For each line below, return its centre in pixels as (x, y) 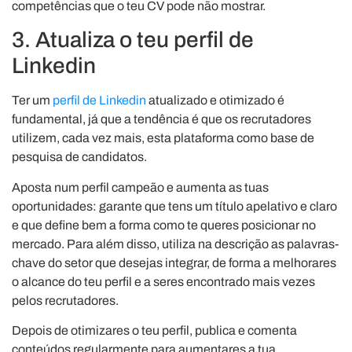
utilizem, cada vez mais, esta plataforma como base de (163, 138)
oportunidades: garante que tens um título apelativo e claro (174, 206)
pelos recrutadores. (65, 300)
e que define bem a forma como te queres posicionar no (164, 225)
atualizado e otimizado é (215, 101)
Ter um (32, 101)
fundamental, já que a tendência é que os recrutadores (161, 119)
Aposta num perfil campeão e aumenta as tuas (140, 187)
